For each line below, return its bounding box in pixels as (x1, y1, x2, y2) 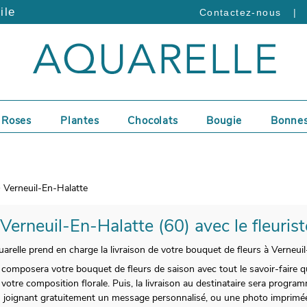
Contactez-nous (199, 7, 282, 18)
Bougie (206, 114, 243, 128)
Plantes (60, 114, 99, 128)
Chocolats (127, 114, 178, 128)
